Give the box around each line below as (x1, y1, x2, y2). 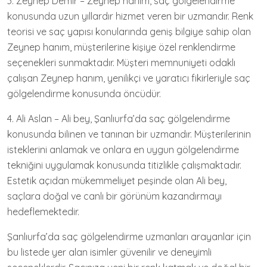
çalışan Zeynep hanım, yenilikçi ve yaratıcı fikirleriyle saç (7, 72, 250, 85)
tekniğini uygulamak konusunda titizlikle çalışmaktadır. (7, 159, 241, 172)
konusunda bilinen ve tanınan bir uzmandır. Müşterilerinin (7, 128, 251, 141)
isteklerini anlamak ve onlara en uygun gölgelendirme (7, 144, 239, 156)
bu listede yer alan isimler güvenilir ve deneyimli (7, 246, 212, 259)
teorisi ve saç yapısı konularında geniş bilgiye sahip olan (7, 26, 251, 38)
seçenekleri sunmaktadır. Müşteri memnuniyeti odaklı (7, 57, 235, 69)
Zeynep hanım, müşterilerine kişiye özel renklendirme (7, 41, 235, 54)
